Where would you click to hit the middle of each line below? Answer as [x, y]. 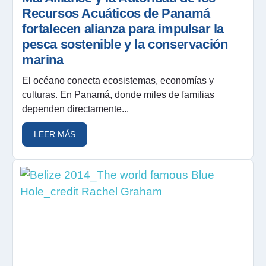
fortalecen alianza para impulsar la [123, 28]
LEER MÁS [55, 134]
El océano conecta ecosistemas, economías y [118, 80]
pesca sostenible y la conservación [125, 44]
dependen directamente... [75, 109]
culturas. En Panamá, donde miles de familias [118, 94]
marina [43, 59]
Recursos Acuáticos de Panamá [116, 13]
